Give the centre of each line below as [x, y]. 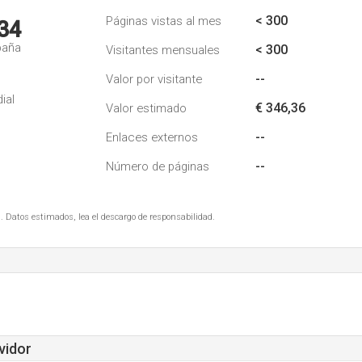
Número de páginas [158, 166]
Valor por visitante [154, 79]
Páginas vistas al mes [164, 21]
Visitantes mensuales [163, 50]
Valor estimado [146, 108]
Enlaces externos [152, 137]
